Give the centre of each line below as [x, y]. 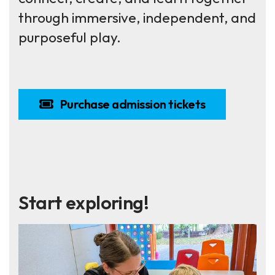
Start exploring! [84, 202]
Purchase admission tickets [132, 104]
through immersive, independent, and [137, 17]
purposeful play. [70, 37]
